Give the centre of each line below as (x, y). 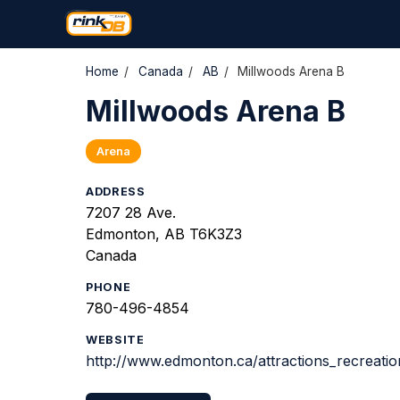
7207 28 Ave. (131, 212)
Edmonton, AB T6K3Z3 (164, 234)
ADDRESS (116, 192)
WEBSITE (115, 340)
